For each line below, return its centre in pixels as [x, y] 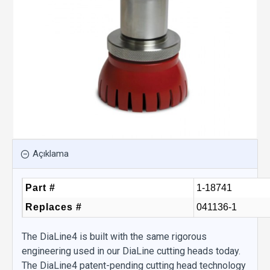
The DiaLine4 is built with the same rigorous [114, 237]
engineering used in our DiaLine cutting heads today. [131, 251]
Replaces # [54, 207]
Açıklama [51, 154]
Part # [40, 188]
